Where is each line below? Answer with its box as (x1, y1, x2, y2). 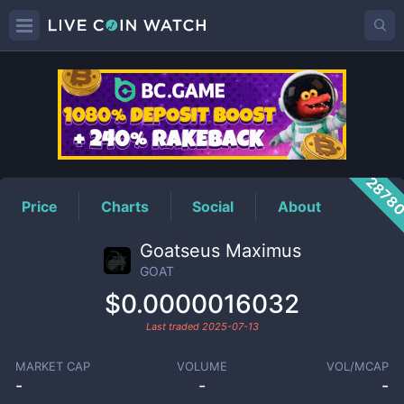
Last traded (145, 320, 202, 333)
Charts (101, 197, 150, 216)
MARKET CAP (14, 359, 90, 373)
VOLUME (176, 359, 227, 373)
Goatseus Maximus (139, 240, 301, 262)
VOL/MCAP (326, 359, 390, 373)
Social (192, 197, 234, 216)
